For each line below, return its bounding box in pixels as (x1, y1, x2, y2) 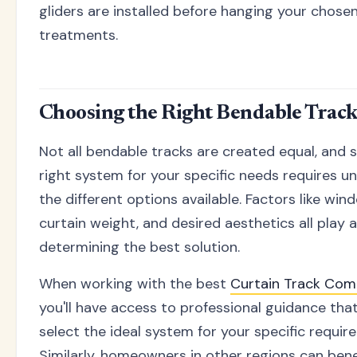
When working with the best (39, 273, 230, 293)
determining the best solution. (39, 237, 240, 257)
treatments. (39, 25, 118, 45)
